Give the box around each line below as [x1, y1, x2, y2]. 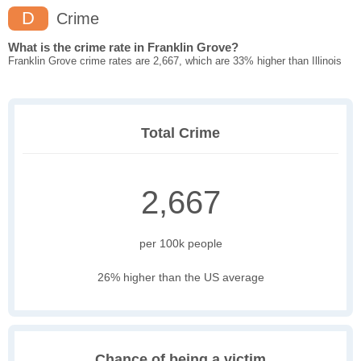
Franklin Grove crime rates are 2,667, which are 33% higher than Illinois [8, 55, 342, 68]
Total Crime [141, 125, 220, 142]
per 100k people [139, 237, 222, 251]
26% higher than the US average [97, 271, 264, 284]
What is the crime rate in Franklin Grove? [8, 40, 239, 55]
